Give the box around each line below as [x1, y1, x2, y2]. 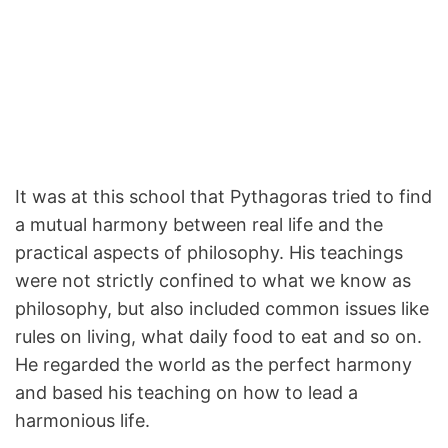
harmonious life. [15, 410, 150, 431]
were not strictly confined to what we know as [15, 270, 411, 291]
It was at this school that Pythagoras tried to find [15, 186, 432, 207]
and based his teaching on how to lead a [15, 382, 358, 403]
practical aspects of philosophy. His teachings [15, 242, 403, 263]
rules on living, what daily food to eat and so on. [15, 326, 422, 347]
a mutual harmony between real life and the [15, 214, 383, 235]
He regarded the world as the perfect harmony [15, 354, 412, 375]
